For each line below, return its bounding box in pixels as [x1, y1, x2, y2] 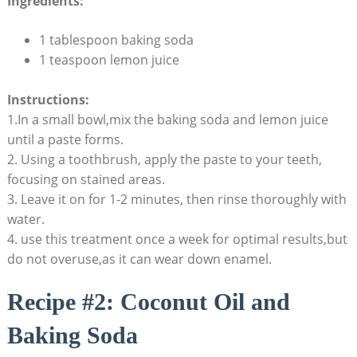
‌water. [6, 210, 45, 228]
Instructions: [6, 90, 89, 108]
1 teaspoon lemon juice [38, 50, 179, 69]
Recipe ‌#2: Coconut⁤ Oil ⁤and [6, 288, 290, 315]
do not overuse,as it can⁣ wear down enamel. [6, 249, 272, 268]
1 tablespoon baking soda [38, 30, 194, 49]
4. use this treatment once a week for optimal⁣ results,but [6, 229, 347, 248]
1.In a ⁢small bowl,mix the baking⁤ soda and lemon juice [6, 110, 328, 128]
